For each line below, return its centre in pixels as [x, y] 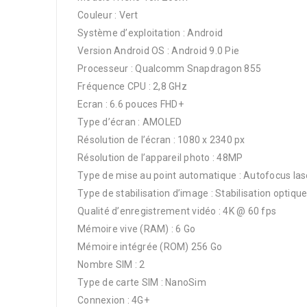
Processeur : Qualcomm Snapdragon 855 [169, 69]
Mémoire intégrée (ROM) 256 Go [150, 247]
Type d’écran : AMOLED [130, 122]
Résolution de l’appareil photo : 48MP [160, 158]
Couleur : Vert [108, 15]
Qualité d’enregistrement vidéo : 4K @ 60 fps [177, 211]
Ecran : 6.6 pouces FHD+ [131, 104]
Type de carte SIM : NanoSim [142, 282]
